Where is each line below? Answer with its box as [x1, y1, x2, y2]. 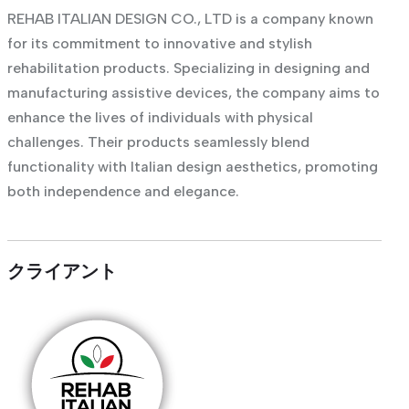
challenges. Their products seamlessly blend [6, 132, 309, 151]
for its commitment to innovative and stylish [6, 34, 312, 52]
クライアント [6, 258, 117, 284]
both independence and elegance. [6, 182, 239, 200]
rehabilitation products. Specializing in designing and [6, 58, 370, 77]
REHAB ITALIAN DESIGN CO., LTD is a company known [6, 9, 373, 27]
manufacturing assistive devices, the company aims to [6, 83, 380, 101]
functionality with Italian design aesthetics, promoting [6, 157, 378, 175]
